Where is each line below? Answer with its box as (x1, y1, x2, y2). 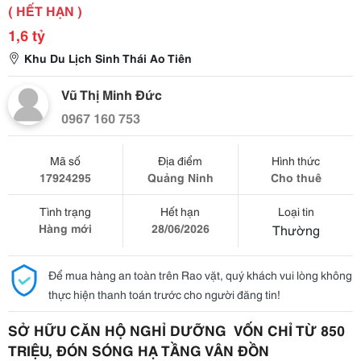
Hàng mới (38, 220, 92, 236)
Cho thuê (270, 169, 322, 185)
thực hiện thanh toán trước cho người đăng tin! (48, 286, 280, 302)
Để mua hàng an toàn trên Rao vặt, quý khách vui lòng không (48, 267, 352, 283)
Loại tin (277, 203, 314, 219)
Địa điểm (158, 152, 203, 168)
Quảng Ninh (147, 169, 214, 185)
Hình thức (272, 152, 321, 168)
